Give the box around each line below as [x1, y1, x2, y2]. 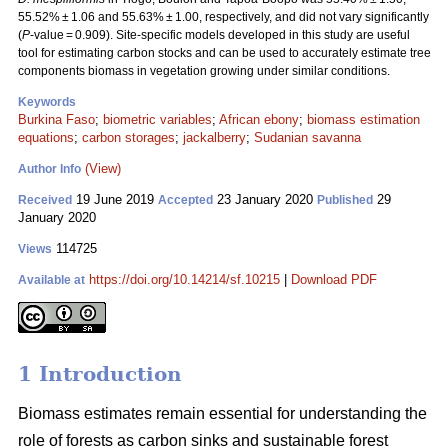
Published [317, 193, 373, 207]
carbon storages [82, 130, 175, 145]
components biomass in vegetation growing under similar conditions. [18, 64, 390, 78]
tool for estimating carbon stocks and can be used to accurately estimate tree [18, 46, 431, 60]
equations [18, 130, 74, 145]
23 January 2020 [213, 192, 317, 207]
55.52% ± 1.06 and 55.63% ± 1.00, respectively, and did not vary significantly [18, 10, 429, 24]
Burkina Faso [18, 112, 95, 127]
